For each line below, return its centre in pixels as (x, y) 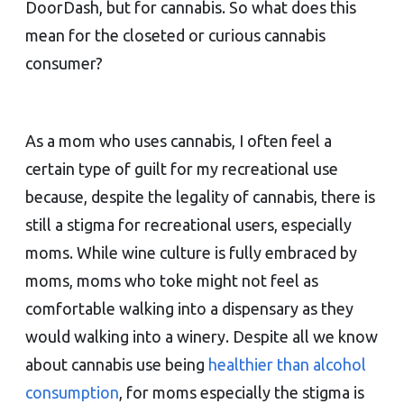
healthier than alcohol (287, 364)
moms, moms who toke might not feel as (172, 280)
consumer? (68, 63)
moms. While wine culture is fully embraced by (191, 252)
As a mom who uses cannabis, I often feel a (179, 140)
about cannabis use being (117, 364)
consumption (72, 392)
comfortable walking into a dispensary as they (189, 308)
